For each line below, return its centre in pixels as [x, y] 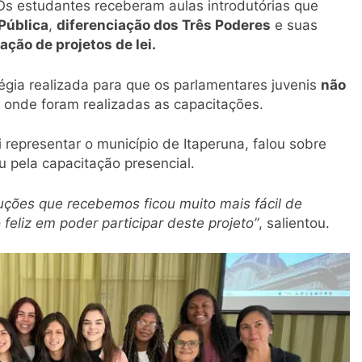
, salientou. [294, 223]
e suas [294, 25]
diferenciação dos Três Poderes [164, 25]
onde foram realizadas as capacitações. [134, 104]
